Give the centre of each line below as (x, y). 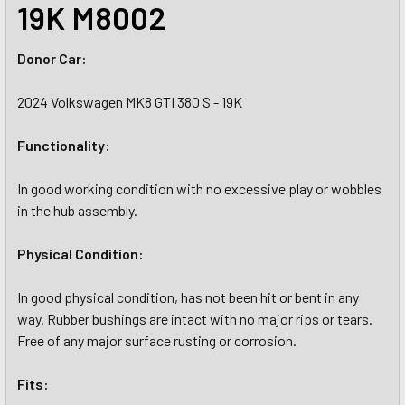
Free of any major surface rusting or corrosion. (157, 340)
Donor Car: (52, 58)
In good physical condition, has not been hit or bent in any (188, 297)
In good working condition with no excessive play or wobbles (199, 188)
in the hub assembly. (77, 210)
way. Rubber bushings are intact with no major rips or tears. (195, 319)
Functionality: (64, 145)
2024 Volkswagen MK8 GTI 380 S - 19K (130, 102)
